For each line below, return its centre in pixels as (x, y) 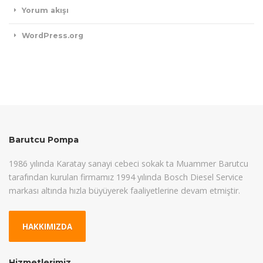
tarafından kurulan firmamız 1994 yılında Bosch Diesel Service (126, 177)
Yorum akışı (45, 11)
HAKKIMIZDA (48, 226)
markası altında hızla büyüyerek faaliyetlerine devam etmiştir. (124, 190)
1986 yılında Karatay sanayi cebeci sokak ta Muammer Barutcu (129, 163)
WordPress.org (53, 36)
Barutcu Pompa (44, 140)
